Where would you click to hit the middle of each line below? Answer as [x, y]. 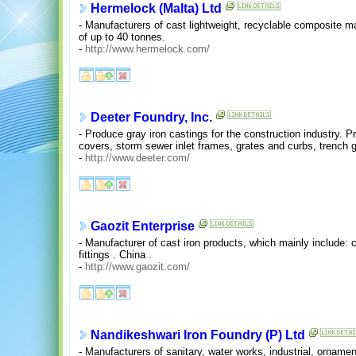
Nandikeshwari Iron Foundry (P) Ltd [198, 335]
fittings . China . [115, 254]
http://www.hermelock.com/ [147, 48]
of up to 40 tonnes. [122, 37]
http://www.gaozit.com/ [137, 266]
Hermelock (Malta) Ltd [156, 9]
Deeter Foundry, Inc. [151, 118]
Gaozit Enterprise [143, 226]
